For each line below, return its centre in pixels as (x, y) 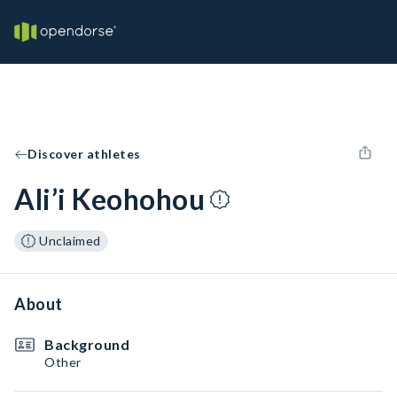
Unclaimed (70, 241)
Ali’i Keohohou (109, 199)
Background (87, 344)
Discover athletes (84, 154)
